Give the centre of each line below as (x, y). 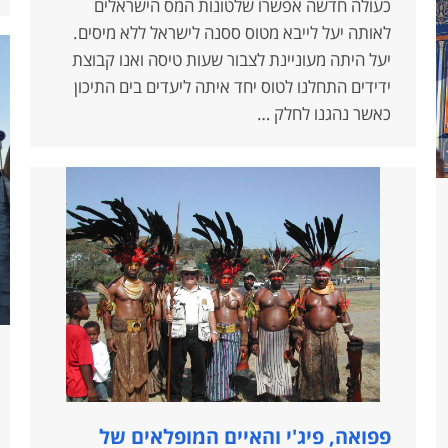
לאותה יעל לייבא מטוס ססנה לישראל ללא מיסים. (232, 33)
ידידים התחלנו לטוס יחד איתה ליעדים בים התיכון (232, 87)
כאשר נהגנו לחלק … (324, 114)
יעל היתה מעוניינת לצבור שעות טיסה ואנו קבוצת (231, 60)
